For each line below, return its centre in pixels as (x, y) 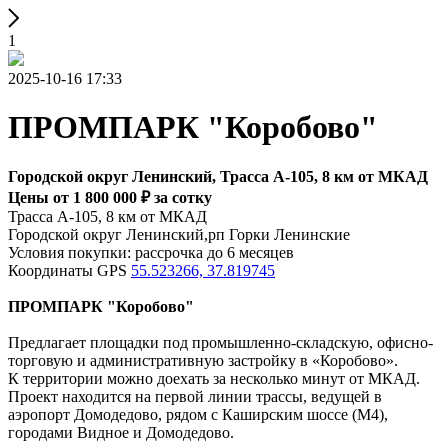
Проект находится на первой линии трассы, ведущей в (195, 396)
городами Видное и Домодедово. (121, 432)
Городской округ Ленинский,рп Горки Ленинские (179, 234)
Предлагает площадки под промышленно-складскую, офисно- (220, 342)
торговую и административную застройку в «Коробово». (203, 360)
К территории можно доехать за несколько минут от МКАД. (214, 378)
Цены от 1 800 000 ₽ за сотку (110, 197)
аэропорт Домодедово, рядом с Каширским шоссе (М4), (198, 414)
